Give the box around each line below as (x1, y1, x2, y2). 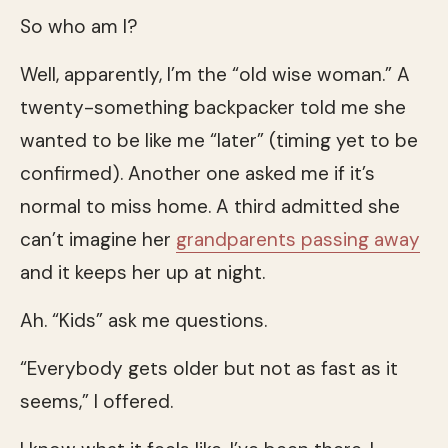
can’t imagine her (20, 226, 176, 252)
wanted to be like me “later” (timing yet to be (20, 127, 418, 153)
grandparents (176, 226, 301, 252)
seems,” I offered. (20, 388, 173, 414)
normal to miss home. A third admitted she (20, 193, 400, 219)
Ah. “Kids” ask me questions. (20, 307, 267, 333)
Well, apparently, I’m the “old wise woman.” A (20, 61, 410, 87)
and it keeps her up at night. (20, 259, 265, 285)
